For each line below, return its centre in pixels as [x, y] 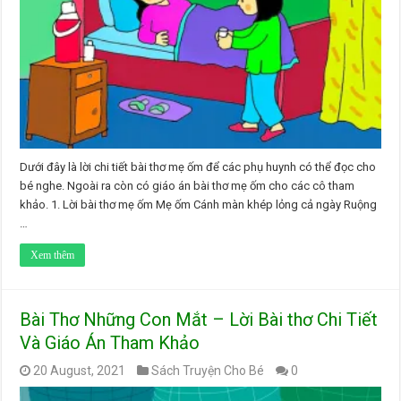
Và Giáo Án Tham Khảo [110, 342]
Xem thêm [53, 255]
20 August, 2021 [80, 370]
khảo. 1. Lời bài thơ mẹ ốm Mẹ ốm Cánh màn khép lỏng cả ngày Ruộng [199, 204]
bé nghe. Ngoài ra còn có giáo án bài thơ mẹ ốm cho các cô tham [188, 185]
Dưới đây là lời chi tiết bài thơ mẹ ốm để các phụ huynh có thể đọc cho [198, 166]
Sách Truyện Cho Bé [208, 370]
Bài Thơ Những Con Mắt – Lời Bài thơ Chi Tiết [199, 319]
